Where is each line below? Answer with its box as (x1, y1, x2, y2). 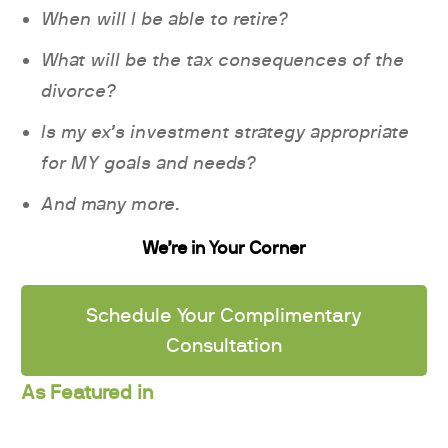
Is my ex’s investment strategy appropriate (41, 121, 409, 144)
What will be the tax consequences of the (41, 49, 404, 72)
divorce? (41, 80, 116, 103)
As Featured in (21, 383, 153, 404)
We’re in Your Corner (142, 240, 306, 259)
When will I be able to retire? (41, 8, 288, 31)
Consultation (166, 335, 282, 356)
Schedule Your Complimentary (86, 305, 362, 326)
